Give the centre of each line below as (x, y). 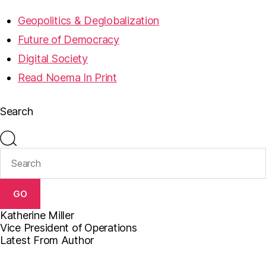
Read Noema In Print (67, 77)
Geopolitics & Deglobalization (89, 20)
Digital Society (53, 58)
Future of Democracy (69, 39)
